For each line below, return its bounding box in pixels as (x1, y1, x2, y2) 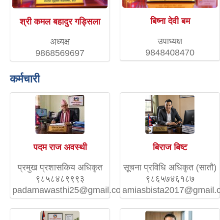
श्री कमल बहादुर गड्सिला (20, 16, 100, 27)
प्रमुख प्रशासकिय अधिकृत (17, 162, 103, 172)
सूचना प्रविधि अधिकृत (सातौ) (123, 162, 217, 172)
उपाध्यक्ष (158, 36, 182, 46)
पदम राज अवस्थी (33, 142, 87, 152)
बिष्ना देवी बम (150, 16, 190, 26)
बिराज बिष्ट (153, 142, 187, 152)
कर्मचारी (10, 72, 40, 85)
